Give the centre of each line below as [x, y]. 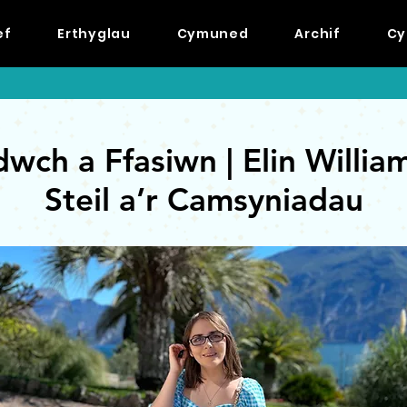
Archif [318, 34]
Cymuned [213, 34]
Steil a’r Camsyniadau [203, 199]
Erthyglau [94, 34]
